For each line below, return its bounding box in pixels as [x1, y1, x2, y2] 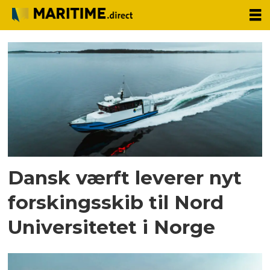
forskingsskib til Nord [8, 190, 224, 214]
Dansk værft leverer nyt [8, 165, 242, 189]
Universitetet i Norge [8, 215, 216, 239]
